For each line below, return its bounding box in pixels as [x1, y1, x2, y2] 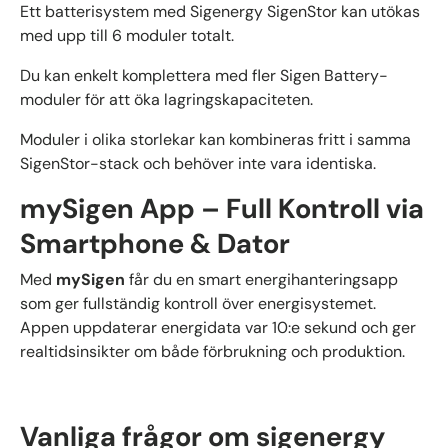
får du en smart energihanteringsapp [125, 268, 398, 290]
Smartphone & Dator [20, 226, 290, 263]
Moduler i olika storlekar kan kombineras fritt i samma [20, 129, 411, 151]
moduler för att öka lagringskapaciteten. [20, 89, 313, 111]
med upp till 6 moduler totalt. [20, 25, 234, 47]
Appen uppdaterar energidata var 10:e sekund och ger [20, 316, 416, 338]
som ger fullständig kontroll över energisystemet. [20, 292, 376, 314]
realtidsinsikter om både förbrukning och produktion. [20, 340, 405, 362]
